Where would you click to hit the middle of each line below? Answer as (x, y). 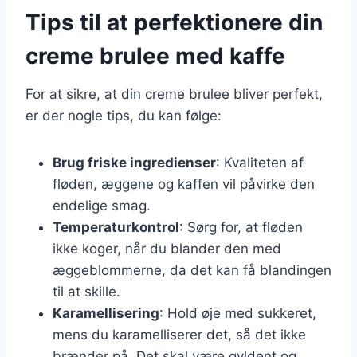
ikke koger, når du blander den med (167, 248)
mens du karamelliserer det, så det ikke (179, 334)
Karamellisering (106, 313)
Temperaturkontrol (116, 227)
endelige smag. (102, 205)
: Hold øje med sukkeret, (238, 313)
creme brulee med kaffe (155, 55)
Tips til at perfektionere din (174, 22)
